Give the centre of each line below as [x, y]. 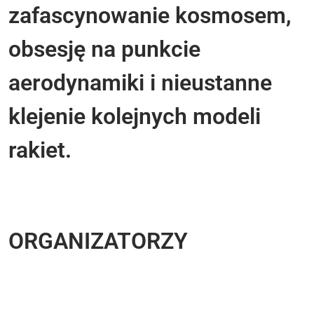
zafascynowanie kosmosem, [150, 15]
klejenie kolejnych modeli [135, 116]
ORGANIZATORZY [98, 241]
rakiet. [40, 150]
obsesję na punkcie [104, 49]
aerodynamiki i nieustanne [140, 82]
